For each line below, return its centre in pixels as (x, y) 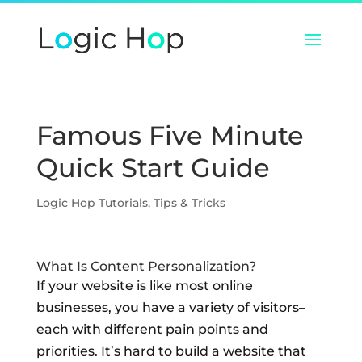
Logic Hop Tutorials (92, 203)
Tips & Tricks (189, 203)
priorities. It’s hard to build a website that (171, 351)
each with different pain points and (152, 329)
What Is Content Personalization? (146, 266)
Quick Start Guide (153, 168)
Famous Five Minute (170, 135)
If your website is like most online (144, 286)
